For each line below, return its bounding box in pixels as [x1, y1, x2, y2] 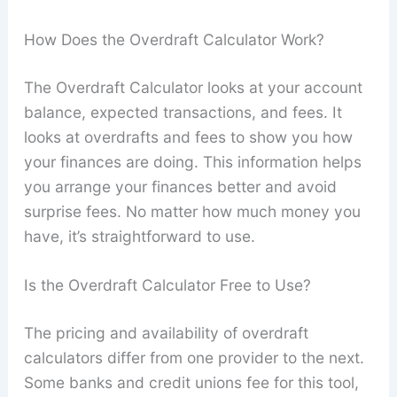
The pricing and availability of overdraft [23, 323, 308, 343]
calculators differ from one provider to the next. [23, 348, 364, 368]
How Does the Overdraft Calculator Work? [23, 29, 324, 49]
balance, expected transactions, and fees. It [23, 102, 342, 121]
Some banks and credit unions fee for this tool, [23, 373, 359, 393]
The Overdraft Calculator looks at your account [23, 77, 362, 97]
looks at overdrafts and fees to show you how [23, 127, 353, 146]
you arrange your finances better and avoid [23, 176, 337, 196]
